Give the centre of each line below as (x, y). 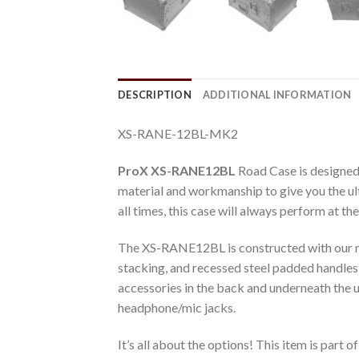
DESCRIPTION (155, 95)
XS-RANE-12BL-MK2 (178, 134)
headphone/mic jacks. (177, 307)
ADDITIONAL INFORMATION (277, 95)
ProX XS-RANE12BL (177, 170)
